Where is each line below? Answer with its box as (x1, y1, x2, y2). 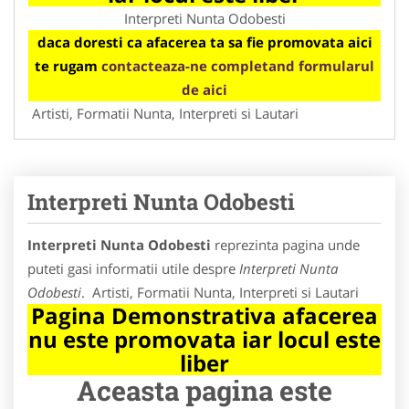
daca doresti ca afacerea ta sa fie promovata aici (37, 32, 372, 51)
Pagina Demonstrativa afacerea (31, 299, 378, 330)
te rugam (35, 56, 101, 75)
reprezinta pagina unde (211, 235, 360, 254)
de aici (182, 79, 227, 99)
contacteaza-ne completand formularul (101, 56, 374, 75)
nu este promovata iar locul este (28, 323, 381, 354)
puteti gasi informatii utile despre (27, 258, 239, 278)
